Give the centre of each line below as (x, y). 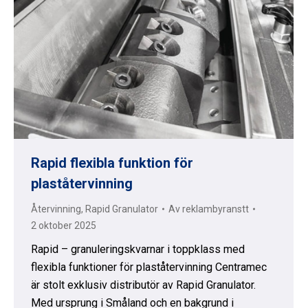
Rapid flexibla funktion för (112, 163)
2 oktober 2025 (64, 225)
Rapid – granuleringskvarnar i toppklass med (138, 249)
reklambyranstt (216, 209)
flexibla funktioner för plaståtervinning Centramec (149, 267)
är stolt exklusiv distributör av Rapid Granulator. (143, 285)
